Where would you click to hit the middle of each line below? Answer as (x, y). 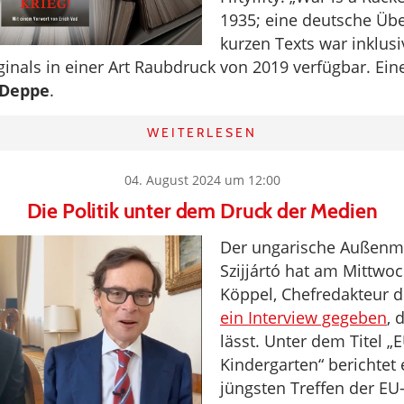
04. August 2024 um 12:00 (202, 180)
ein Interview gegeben (303, 317)
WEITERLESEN (202, 133)
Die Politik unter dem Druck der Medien (202, 211)
